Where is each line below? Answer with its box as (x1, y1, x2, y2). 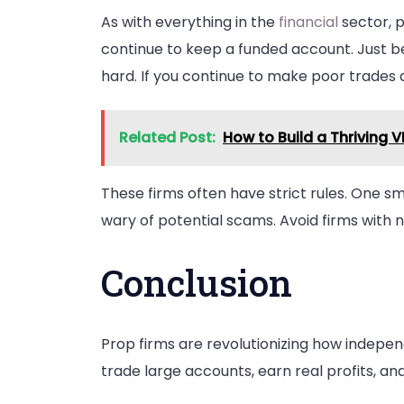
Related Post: (119, 126, 216, 148)
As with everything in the (101, 12, 279, 33)
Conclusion (101, 259, 292, 308)
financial (279, 12, 338, 33)
